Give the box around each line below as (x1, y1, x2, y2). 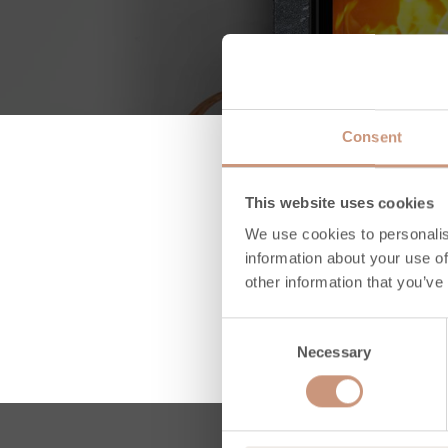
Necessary (297, 343, 371, 361)
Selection (221, 343, 282, 361)
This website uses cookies (244, 193, 434, 211)
